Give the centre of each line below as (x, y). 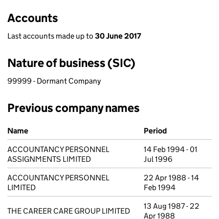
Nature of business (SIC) (71, 63)
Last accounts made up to (51, 36)
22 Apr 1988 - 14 (171, 178)
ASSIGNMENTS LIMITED (49, 159)
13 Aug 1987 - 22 (172, 206)
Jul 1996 (158, 159)
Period (155, 131)
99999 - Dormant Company (54, 81)
